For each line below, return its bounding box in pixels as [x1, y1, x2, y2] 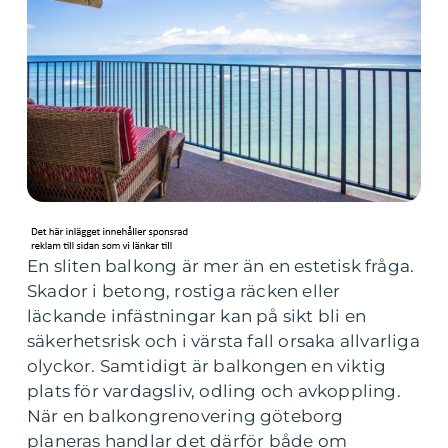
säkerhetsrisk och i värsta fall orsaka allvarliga [27, 331, 420, 351]
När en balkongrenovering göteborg [27, 406, 344, 426]
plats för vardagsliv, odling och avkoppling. [27, 381, 401, 401]
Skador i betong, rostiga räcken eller [27, 281, 341, 301]
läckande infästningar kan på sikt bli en [27, 306, 367, 326]
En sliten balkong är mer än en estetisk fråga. [27, 256, 415, 276]
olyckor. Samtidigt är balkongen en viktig [27, 356, 387, 376]
